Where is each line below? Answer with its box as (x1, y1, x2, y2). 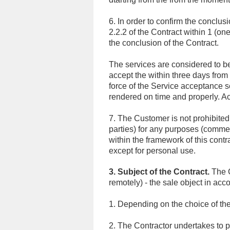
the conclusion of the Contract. (109, 39, 221, 47)
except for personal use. (109, 146, 200, 155)
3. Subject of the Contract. (109, 167, 209, 176)
